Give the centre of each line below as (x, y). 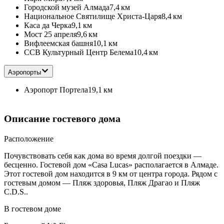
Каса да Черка (48, 25)
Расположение (29, 139)
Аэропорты (24, 72)
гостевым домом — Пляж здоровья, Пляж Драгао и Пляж (102, 183)
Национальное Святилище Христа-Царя (93, 16)
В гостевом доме (32, 209)
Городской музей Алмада (67, 7)
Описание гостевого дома (62, 119)
